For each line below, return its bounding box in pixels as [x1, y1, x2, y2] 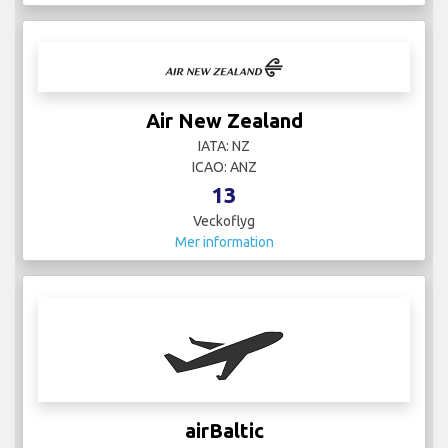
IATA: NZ [198, 137, 250, 154]
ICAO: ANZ [191, 158, 257, 175]
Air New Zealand [145, 108, 303, 132]
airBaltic [184, 418, 264, 442]
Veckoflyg [193, 212, 255, 229]
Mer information [174, 233, 274, 250]
